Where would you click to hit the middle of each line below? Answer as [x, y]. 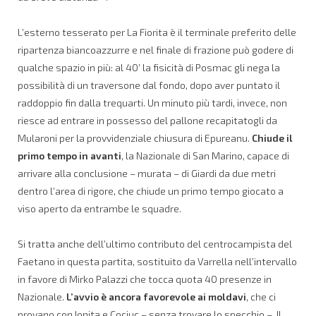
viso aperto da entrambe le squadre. [99, 208]
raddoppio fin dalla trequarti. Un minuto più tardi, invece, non [152, 102]
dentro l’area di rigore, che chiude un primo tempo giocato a [151, 190]
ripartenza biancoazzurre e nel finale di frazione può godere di [156, 49]
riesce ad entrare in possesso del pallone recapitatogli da [147, 120]
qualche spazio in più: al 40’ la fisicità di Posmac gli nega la [149, 67]
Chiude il [272, 138]
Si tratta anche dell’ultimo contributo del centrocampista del [155, 243]
